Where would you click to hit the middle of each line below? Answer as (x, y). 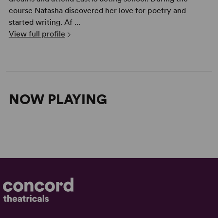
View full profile (37, 34)
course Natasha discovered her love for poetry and (97, 11)
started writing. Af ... (44, 22)
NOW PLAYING (58, 100)
